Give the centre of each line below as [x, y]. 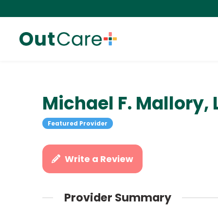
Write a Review [99, 159]
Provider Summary [118, 198]
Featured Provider [77, 123]
